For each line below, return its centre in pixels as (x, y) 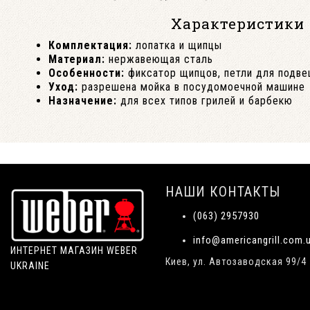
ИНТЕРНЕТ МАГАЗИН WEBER (74, 251)
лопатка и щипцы (177, 45)
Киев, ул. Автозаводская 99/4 (236, 262)
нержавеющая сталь (159, 59)
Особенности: (86, 73)
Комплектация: (90, 45)
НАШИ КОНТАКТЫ (223, 192)
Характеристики (238, 24)
